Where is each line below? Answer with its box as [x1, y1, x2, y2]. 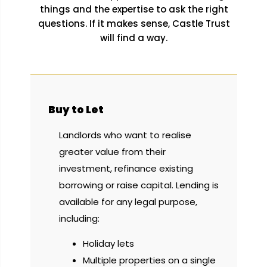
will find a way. [100, 31, 167, 44]
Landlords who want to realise [59, 128, 191, 141]
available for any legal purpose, [59, 195, 197, 208]
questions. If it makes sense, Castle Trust [38, 17, 230, 30]
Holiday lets [83, 237, 134, 250]
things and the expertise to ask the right [39, 2, 228, 15]
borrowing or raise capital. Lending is [59, 178, 219, 191]
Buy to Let [48, 103, 104, 117]
